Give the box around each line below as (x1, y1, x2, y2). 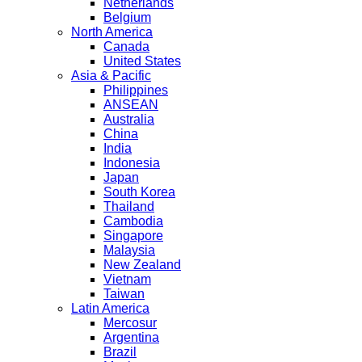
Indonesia (103, 155, 160, 170)
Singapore (103, 228, 163, 242)
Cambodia (103, 213, 163, 228)
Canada (103, 39, 149, 53)
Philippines (103, 82, 168, 97)
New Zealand (103, 257, 181, 271)
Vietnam (103, 271, 151, 286)
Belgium (103, 10, 151, 24)
